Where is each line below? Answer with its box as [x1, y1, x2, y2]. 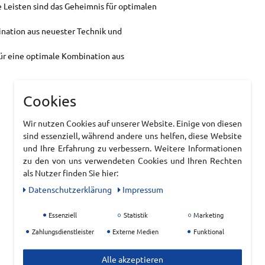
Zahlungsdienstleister [30, 226, 94, 236]
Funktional [191, 226, 224, 236]
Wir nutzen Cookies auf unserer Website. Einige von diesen [23, 117, 242, 128]
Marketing [192, 209, 224, 219]
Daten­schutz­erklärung [28, 183, 114, 195]
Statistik [121, 209, 148, 219]
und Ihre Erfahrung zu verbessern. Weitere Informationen [23, 142, 242, 153]
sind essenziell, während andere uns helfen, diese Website [23, 130, 242, 141]
